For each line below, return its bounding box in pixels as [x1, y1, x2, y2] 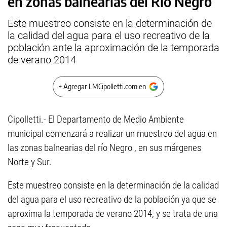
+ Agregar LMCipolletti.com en [58, 82, 146, 91]
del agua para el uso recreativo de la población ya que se [8, 194, 216, 205]
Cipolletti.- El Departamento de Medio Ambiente [8, 113, 184, 125]
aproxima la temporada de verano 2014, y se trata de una [8, 208, 218, 219]
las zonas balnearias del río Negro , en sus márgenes [8, 142, 201, 154]
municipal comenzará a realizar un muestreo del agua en [8, 128, 217, 139]
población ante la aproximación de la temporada [8, 42, 219, 54]
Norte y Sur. [8, 156, 52, 168]
